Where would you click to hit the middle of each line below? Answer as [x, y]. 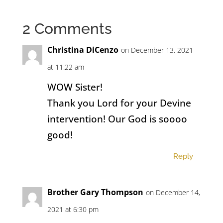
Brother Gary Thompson [95, 192]
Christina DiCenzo [83, 50]
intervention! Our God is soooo [117, 119]
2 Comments [67, 29]
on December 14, [173, 193]
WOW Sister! [75, 87]
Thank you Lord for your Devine [119, 103]
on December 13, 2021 [157, 50]
